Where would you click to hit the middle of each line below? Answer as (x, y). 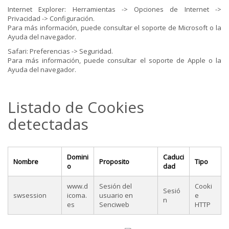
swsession (30, 195)
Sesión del (116, 186)
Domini (78, 157)
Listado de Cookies (76, 107)
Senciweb (114, 204)
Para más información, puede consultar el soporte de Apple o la (114, 60)
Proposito (114, 162)
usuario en (116, 195)
